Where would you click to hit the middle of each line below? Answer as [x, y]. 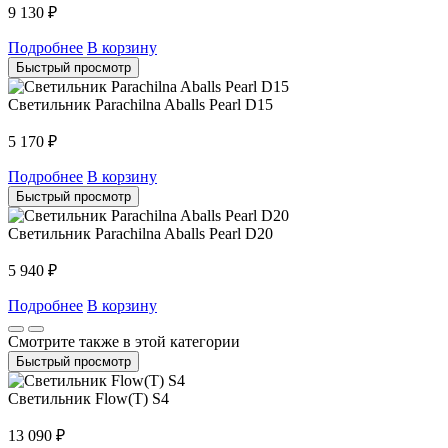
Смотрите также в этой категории [124, 341]
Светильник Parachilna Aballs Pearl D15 [140, 104]
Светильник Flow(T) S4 [88, 398]
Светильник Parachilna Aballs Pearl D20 [140, 233]
